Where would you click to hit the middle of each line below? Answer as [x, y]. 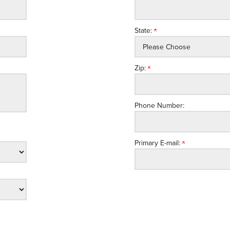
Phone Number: [159, 106]
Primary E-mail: [158, 143]
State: [144, 31]
